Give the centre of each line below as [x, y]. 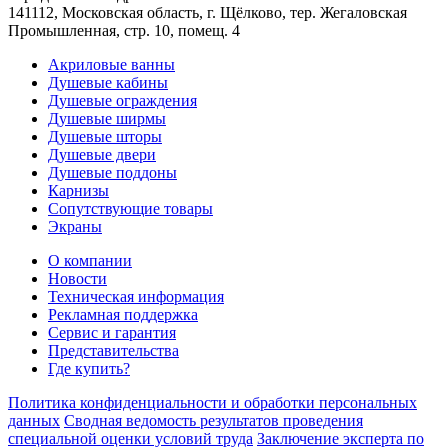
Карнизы [78, 190]
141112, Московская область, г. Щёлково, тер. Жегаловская [207, 12]
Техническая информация [136, 296]
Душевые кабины [108, 82]
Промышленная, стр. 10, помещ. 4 [124, 30]
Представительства [113, 350]
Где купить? [89, 368]
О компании [90, 260]
